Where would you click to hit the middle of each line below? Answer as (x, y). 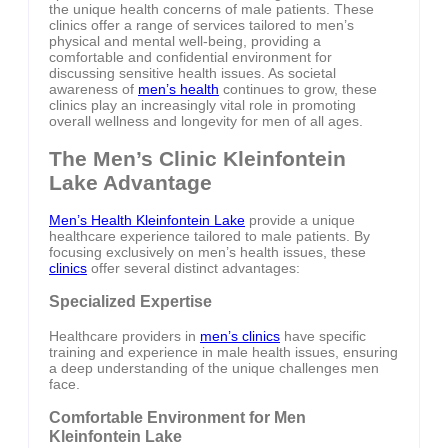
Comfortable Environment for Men (177, 417)
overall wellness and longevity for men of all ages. (206, 121)
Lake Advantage (130, 182)
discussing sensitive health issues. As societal (192, 73)
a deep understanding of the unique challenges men (214, 367)
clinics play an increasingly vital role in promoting (202, 105)
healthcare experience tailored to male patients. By (209, 236)
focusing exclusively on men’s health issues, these (207, 252)
